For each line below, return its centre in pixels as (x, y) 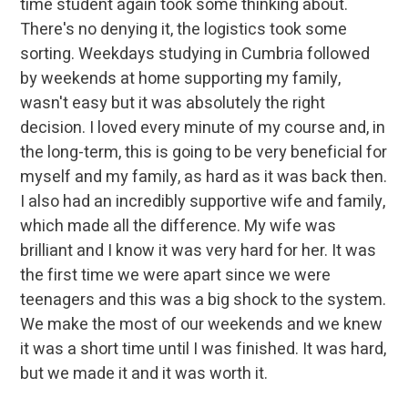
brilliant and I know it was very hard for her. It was (199, 250)
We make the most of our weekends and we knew (202, 324)
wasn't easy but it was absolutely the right (173, 103)
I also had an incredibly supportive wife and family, (203, 201)
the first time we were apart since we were (176, 275)
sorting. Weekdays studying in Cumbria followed (195, 54)
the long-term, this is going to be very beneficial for (204, 152)
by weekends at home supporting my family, (181, 78)
